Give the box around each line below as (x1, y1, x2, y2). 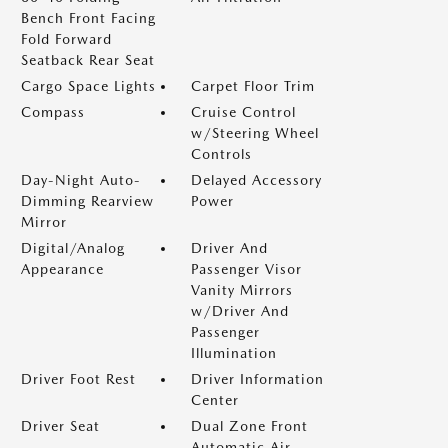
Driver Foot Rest (21, 371, 136, 387)
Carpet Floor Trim (191, 78, 315, 94)
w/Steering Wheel (191, 125, 319, 141)
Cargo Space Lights (21, 78, 156, 94)
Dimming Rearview (21, 193, 154, 209)
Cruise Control (191, 104, 296, 120)
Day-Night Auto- (21, 172, 141, 188)
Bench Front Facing (21, 10, 156, 26)
